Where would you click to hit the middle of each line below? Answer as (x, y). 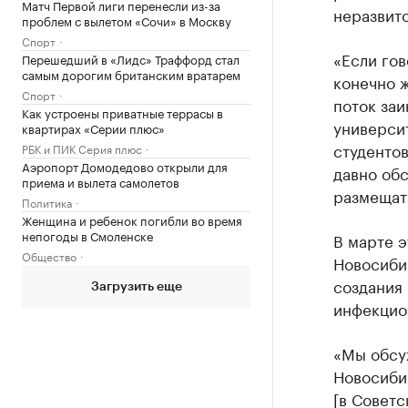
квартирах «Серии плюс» (93, 127)
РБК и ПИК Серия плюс (82, 148)
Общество (49, 255)
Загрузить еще (136, 287)
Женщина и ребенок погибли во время (132, 219)
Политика (47, 202)
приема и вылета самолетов (101, 181)
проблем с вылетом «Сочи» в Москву (127, 20)
